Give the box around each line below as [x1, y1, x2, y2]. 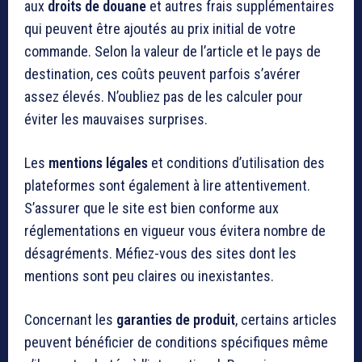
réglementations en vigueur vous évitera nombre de [24, 222, 326, 240]
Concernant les [24, 311, 116, 329]
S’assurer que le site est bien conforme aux [24, 200, 279, 217]
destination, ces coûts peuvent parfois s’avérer [24, 65, 301, 83]
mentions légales [48, 154, 148, 172]
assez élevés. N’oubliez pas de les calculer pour [24, 88, 303, 106]
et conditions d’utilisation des [148, 154, 325, 172]
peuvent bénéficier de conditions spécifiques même [24, 334, 328, 351]
